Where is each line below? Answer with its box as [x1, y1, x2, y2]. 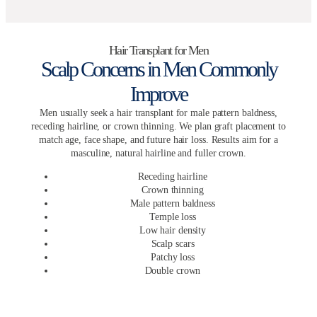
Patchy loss [151, 252, 195, 263]
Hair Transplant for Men [108, 43, 209, 58]
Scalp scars [151, 238, 195, 250]
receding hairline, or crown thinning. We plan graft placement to [31, 121, 286, 132]
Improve [130, 82, 187, 106]
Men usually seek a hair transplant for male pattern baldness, [40, 108, 277, 119]
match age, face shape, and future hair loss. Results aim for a [39, 134, 278, 146]
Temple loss [149, 212, 196, 223]
